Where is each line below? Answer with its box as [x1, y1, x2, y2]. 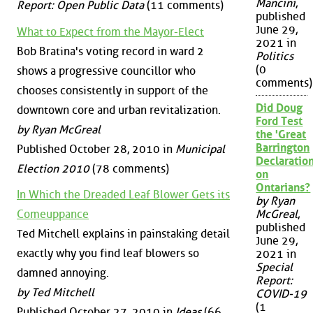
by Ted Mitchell [17, 286, 94, 300]
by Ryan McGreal [17, 122, 101, 136]
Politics [256, 50, 294, 64]
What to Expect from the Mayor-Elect [17, 24, 204, 38]
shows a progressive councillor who [17, 64, 196, 78]
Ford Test [256, 115, 303, 129]
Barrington [256, 141, 310, 155]
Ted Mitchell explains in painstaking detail [17, 227, 230, 241]
